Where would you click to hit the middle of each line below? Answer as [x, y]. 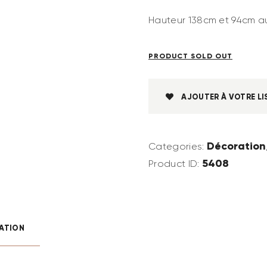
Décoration [236, 146]
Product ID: [175, 164]
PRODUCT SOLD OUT [190, 56]
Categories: [178, 147]
